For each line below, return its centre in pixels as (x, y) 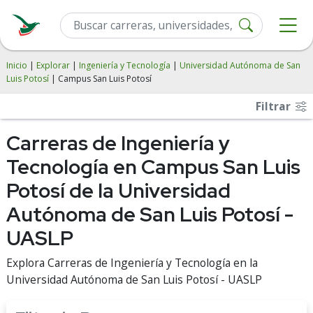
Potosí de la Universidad (118, 191)
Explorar (53, 65)
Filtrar (275, 106)
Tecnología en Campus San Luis (153, 167)
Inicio (17, 65)
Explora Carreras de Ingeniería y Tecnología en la (132, 263)
